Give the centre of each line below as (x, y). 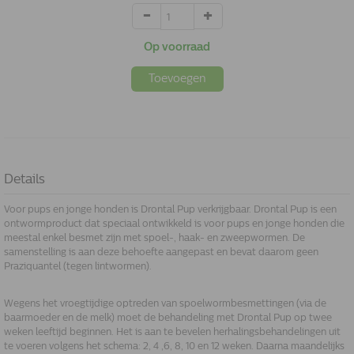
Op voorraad (177, 47)
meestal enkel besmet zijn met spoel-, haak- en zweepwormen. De (154, 238)
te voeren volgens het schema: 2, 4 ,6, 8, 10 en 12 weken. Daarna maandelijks (174, 346)
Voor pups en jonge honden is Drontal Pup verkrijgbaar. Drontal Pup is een (170, 209)
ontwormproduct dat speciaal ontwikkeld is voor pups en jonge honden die (174, 224)
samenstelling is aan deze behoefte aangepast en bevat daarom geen (161, 252)
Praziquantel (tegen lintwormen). (78, 266)
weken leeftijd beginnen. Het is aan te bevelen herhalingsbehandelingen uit (172, 332)
